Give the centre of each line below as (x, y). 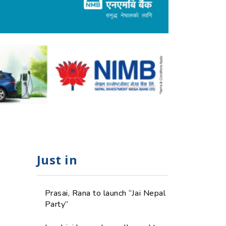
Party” (57, 204)
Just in (57, 159)
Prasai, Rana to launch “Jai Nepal (105, 193)
